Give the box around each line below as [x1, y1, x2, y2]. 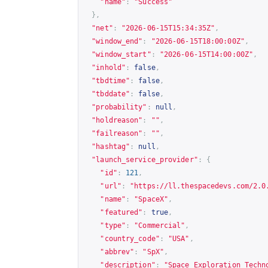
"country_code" [100, 234, 160, 243]
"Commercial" [134, 221, 185, 230]
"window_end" [92, 36, 143, 45]
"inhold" [92, 63, 126, 72]
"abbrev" [100, 247, 135, 256]
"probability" [92, 102, 147, 111]
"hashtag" [92, 142, 130, 151]
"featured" [100, 208, 143, 217]
